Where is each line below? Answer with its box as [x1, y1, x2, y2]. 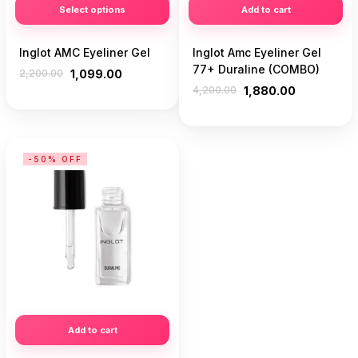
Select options [59, 4, 125, 15]
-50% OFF [28, 154, 82, 164]
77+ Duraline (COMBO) [193, 62, 320, 76]
